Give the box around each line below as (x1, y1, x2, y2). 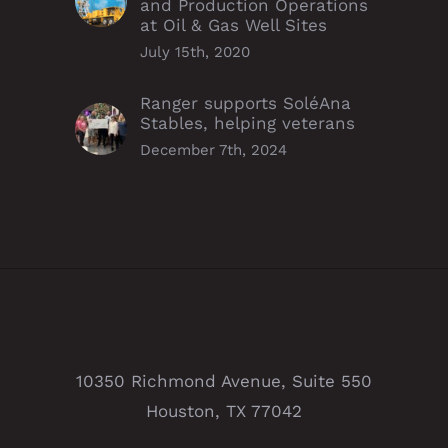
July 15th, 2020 (140, 42, 250, 61)
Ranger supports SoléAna (140, 92, 351, 113)
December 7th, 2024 (140, 140, 287, 159)
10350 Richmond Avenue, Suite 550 (76, 370, 372, 391)
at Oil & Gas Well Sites (140, 14, 327, 35)
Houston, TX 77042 (146, 400, 302, 421)
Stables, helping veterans (140, 112, 355, 133)
